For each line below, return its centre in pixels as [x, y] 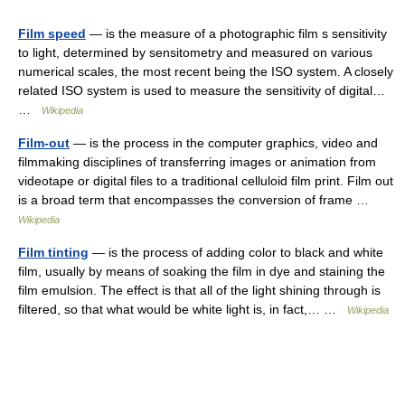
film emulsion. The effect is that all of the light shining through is [199, 290]
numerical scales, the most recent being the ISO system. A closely [206, 71]
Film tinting [53, 252]
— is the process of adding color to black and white [236, 252]
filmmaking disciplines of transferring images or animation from [197, 162]
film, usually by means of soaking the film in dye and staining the [202, 271]
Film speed [52, 33]
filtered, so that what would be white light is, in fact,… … [183, 309]
